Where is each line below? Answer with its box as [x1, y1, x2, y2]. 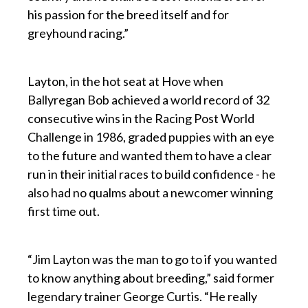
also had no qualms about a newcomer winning [27, 184, 273, 200]
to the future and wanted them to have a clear [27, 147, 272, 163]
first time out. [27, 203, 100, 219]
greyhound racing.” [27, 25, 129, 41]
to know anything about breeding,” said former [27, 269, 274, 285]
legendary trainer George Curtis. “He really [27, 288, 257, 304]
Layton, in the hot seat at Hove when [27, 73, 223, 89]
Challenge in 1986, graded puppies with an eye [27, 129, 274, 144]
